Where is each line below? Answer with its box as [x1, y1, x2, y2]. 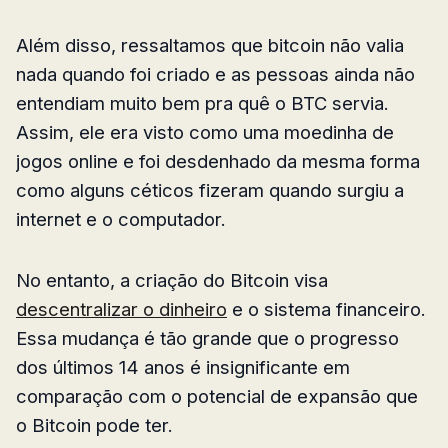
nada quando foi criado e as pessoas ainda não [16, 62, 415, 85]
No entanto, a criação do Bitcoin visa [16, 268, 328, 291]
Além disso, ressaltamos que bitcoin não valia [16, 33, 404, 56]
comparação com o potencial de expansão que [16, 384, 418, 407]
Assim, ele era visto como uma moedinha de [16, 120, 394, 143]
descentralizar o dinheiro [16, 297, 227, 320]
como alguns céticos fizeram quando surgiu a [16, 178, 404, 201]
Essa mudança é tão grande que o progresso [16, 326, 399, 349]
